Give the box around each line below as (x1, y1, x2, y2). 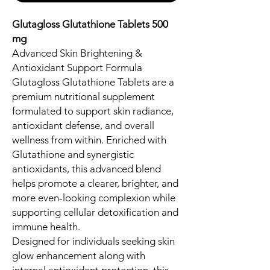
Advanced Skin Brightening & (12, 46, 142, 59)
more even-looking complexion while (12, 191, 175, 204)
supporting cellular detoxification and (12, 206, 178, 218)
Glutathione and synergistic (12, 148, 134, 160)
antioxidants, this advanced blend (12, 162, 161, 175)
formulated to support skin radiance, (12, 104, 174, 117)
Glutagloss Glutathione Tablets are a (12, 75, 174, 88)
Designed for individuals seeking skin (12, 234, 175, 247)
